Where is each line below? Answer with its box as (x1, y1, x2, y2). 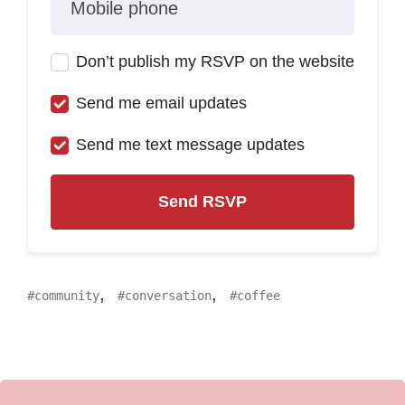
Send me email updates (76, 94, 247, 113)
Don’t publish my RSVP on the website (76, 52, 354, 71)
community (34, 288, 99, 304)
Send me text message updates (76, 136, 305, 155)
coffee (237, 288, 280, 304)
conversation (125, 288, 212, 304)
